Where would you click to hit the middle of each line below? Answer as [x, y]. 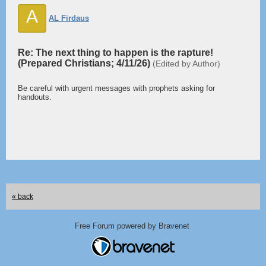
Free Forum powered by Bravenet [133, 226]
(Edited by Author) [186, 64]
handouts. [35, 97]
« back [23, 197]
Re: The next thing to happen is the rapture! [115, 53]
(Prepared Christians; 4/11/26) [85, 63]
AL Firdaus [69, 18]
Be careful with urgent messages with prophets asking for [116, 88]
